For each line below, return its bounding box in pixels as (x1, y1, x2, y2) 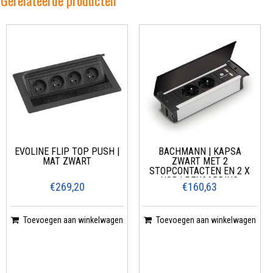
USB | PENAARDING (161, 174, 239, 186)
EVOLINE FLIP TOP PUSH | (15, 145, 120, 157)
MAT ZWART (43, 155, 92, 167)
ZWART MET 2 (171, 155, 228, 167)
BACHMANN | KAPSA (158, 145, 241, 157)
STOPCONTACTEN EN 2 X (149, 165, 250, 177)
